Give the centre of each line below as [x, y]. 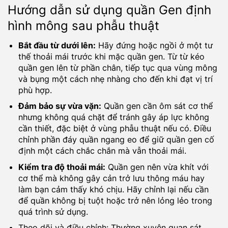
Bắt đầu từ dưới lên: [57, 45]
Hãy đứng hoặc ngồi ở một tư [154, 45]
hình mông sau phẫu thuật [83, 25]
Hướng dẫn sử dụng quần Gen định [109, 10]
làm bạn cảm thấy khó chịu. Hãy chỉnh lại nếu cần [113, 189]
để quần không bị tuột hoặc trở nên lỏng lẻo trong [115, 200]
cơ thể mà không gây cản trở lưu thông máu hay [111, 178]
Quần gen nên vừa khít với [157, 167]
